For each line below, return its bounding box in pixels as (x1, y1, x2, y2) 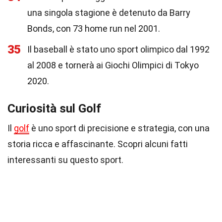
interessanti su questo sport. (7, 155, 123, 165)
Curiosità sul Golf (7, 102, 101, 115)
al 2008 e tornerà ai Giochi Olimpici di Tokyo (27, 60, 199, 70)
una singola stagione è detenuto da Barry (27, 7, 190, 18)
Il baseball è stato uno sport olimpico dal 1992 (27, 44, 210, 55)
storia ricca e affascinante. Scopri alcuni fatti (7, 139, 188, 149)
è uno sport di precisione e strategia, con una (29, 123, 210, 133)
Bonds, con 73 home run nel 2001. (27, 23, 160, 34)
